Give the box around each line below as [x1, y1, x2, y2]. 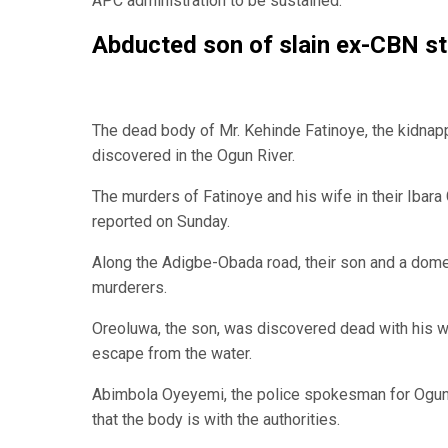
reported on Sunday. [92, 212, 230, 232]
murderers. [92, 278, 167, 298]
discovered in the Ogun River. [92, 146, 295, 166]
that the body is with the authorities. [92, 410, 340, 430]
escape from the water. [92, 344, 252, 364]
